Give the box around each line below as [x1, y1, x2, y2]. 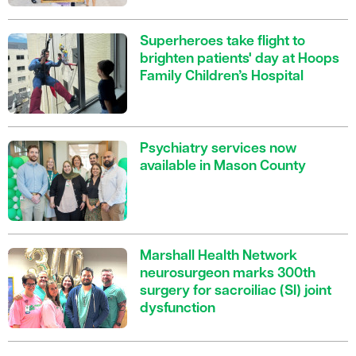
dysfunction [140, 302, 215, 316]
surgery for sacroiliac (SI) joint [140, 284, 331, 299]
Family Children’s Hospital [140, 70, 304, 84]
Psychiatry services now [140, 142, 296, 157]
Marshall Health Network [140, 250, 297, 264]
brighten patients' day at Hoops [140, 52, 339, 67]
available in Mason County [140, 160, 306, 174]
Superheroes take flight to [140, 35, 305, 49]
